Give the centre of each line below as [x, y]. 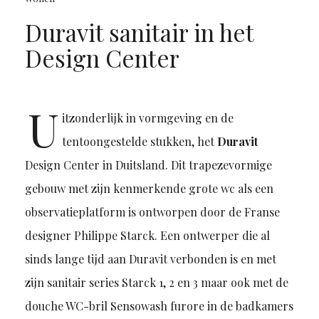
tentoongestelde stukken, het [139, 142]
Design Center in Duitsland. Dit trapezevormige [148, 165]
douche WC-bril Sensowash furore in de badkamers [159, 306]
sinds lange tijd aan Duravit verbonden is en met [150, 259]
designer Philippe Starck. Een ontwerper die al [147, 236]
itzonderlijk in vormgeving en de [147, 118]
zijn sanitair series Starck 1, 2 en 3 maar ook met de [156, 283]
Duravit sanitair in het [139, 32]
